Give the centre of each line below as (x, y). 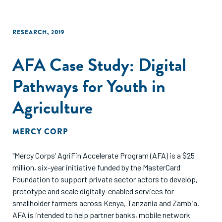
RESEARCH (30, 32)
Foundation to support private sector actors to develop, (105, 179)
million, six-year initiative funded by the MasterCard (96, 167)
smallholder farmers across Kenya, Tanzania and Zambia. (106, 203)
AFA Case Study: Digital (99, 65)
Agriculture (53, 107)
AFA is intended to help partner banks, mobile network (101, 215)
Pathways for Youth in (89, 86)
